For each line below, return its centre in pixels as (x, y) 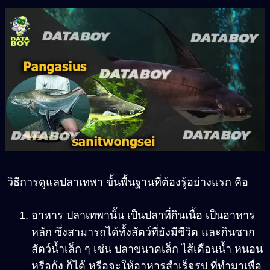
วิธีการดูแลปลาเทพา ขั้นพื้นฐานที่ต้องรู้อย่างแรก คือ (128, 182)
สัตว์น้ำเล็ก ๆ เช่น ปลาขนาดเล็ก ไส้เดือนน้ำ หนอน (147, 249)
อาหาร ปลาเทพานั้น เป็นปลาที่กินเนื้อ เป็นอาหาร (143, 215)
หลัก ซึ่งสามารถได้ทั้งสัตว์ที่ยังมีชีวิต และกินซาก (143, 232)
